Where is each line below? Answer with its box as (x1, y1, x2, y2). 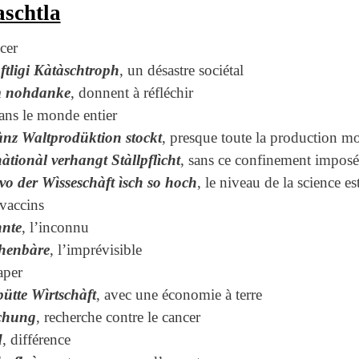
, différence (2, 330, 71, 348)
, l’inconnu (21, 218, 89, 236)
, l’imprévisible (49, 240, 142, 258)
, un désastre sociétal (119, 61, 244, 79)
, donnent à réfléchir (70, 83, 193, 101)
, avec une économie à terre (95, 285, 262, 303)
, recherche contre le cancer (35, 308, 200, 325)
